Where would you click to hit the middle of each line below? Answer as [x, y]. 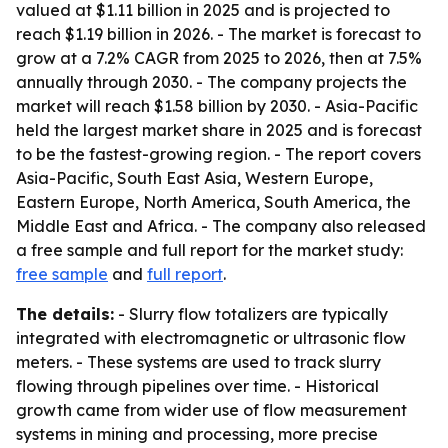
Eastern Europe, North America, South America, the [213, 202]
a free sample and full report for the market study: [209, 250]
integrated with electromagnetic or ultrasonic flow [211, 338]
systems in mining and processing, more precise [197, 434]
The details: [65, 314]
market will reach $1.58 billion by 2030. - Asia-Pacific [217, 106]
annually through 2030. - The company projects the [211, 82]
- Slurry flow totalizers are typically [251, 314]
